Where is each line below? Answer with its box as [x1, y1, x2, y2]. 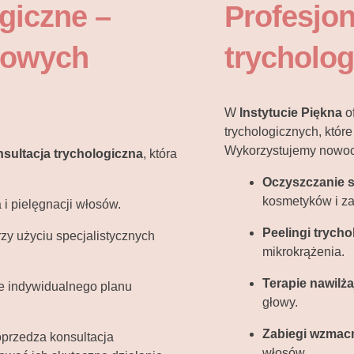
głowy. [262, 296, 298, 310]
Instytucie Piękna [239, 106, 342, 120]
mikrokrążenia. [262, 245, 345, 259]
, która [143, 147, 177, 161]
